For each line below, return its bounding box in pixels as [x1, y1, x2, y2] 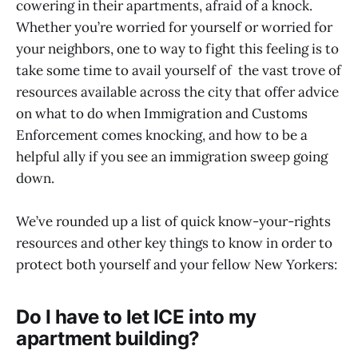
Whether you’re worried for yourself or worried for [16, 18, 332, 36]
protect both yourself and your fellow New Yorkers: [16, 255, 340, 273]
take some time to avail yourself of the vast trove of [16, 61, 341, 79]
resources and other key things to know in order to [16, 233, 332, 252]
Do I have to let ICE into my [16, 305, 257, 329]
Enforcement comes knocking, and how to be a [16, 125, 308, 144]
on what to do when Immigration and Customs [16, 104, 308, 122]
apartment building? [16, 327, 205, 351]
